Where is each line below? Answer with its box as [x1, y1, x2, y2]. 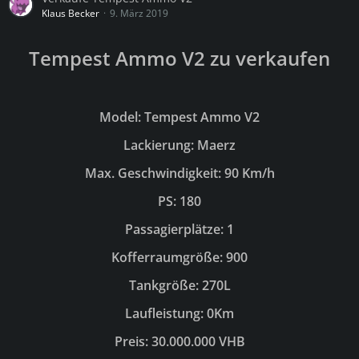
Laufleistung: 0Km [125, 304, 234, 322]
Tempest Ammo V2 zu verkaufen [29, 44, 330, 71]
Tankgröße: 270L [128, 276, 231, 294]
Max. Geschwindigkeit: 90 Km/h [84, 163, 275, 182]
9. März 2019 [110, 6, 168, 20]
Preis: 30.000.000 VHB [114, 332, 245, 350]
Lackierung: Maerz [123, 135, 236, 154]
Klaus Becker [42, 6, 99, 20]
